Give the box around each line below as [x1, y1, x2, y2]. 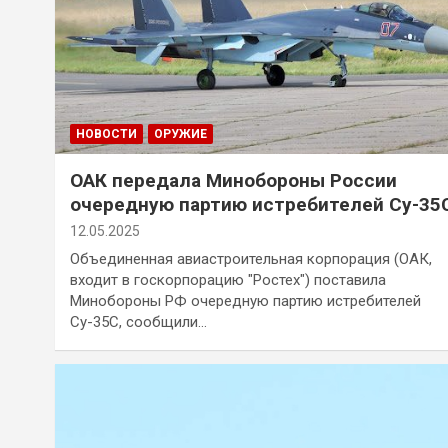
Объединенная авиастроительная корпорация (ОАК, [70, 249, 432, 268]
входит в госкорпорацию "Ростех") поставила [70, 270, 386, 289]
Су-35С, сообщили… [70, 312, 207, 331]
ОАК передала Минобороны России [70, 168, 397, 192]
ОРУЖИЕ [154, 126, 207, 141]
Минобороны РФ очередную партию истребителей [70, 291, 421, 310]
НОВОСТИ [76, 126, 137, 141]
